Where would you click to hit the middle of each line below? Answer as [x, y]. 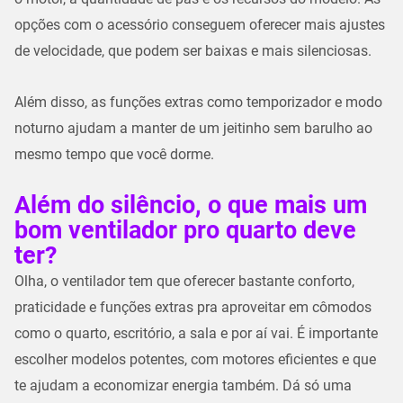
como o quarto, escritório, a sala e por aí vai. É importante [196, 334]
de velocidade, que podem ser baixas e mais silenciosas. [193, 51]
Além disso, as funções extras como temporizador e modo [198, 103]
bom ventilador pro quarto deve [185, 231]
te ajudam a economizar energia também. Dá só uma [183, 386]
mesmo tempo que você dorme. [116, 155]
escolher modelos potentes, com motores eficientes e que [195, 360]
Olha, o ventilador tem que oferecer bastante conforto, [184, 282]
